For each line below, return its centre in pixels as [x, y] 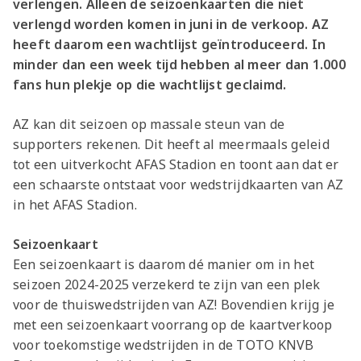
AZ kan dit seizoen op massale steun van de [149, 124]
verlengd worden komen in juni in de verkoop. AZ [171, 25]
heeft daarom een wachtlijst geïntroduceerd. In [170, 45]
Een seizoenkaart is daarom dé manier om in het [164, 265]
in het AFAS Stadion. [77, 205]
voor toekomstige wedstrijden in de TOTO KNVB [164, 345]
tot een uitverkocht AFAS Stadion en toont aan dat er [176, 165]
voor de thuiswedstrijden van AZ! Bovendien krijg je [174, 305]
